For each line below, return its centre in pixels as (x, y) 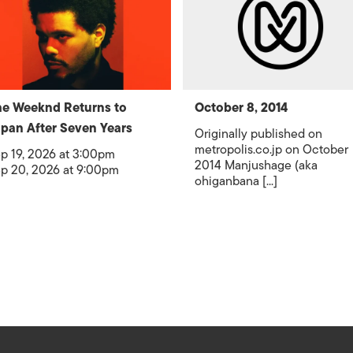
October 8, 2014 (241, 108)
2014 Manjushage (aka (256, 165)
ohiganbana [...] (236, 181)
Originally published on (258, 134)
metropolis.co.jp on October (271, 150)
